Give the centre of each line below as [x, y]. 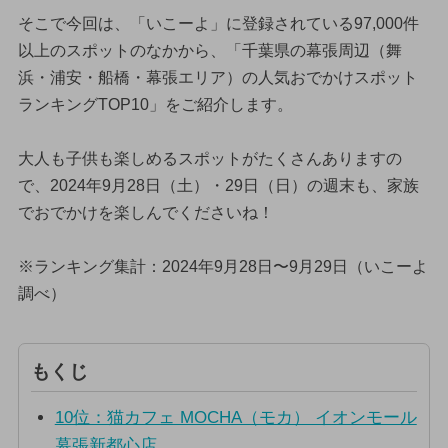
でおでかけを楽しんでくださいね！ [145, 212]
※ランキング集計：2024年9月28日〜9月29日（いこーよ [222, 266]
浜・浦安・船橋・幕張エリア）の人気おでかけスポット [217, 77]
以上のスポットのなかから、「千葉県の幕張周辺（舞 [209, 50]
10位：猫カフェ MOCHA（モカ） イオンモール [235, 418]
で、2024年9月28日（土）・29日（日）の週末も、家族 [218, 185]
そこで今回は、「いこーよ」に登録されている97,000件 [218, 23]
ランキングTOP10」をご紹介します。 [155, 104]
